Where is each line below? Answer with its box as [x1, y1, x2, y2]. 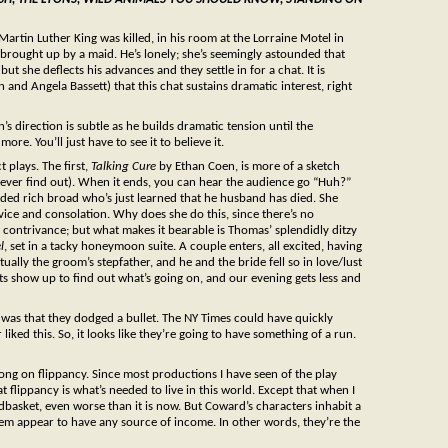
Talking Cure [91, 160, 156, 174]
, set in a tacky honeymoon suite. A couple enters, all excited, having [4, 240, 362, 254]
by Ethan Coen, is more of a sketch [156, 160, 340, 174]
